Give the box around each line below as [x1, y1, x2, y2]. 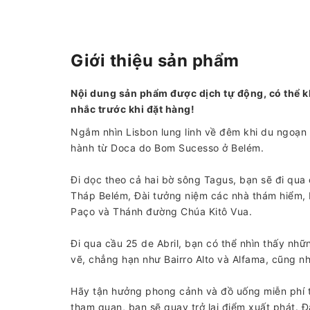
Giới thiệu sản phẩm [71, 51, 239, 71]
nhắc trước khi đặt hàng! [71, 103, 194, 115]
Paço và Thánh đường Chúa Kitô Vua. [71, 206, 252, 217]
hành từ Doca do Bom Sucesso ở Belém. [71, 142, 264, 154]
